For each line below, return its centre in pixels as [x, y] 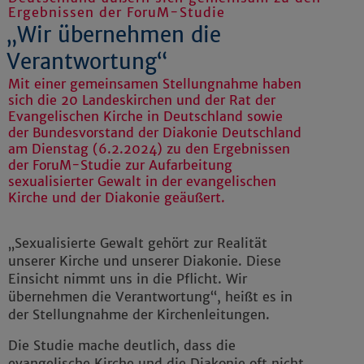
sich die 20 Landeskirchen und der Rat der [142, 100]
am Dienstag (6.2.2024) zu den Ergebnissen [149, 149]
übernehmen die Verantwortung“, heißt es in [150, 297]
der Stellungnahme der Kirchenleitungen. [139, 315]
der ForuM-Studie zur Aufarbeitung [120, 165]
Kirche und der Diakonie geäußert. [117, 198]
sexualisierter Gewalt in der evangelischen [142, 182]
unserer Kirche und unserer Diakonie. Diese [145, 261]
